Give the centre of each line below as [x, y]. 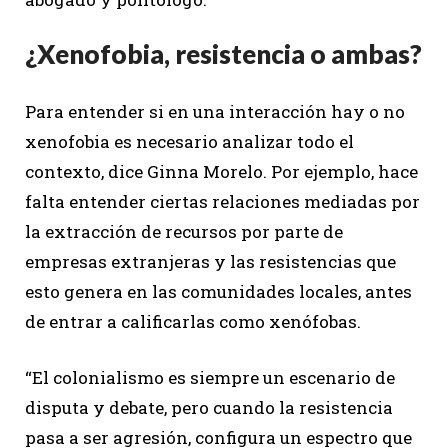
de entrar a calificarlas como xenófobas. [193, 322]
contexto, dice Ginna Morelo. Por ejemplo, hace [221, 172]
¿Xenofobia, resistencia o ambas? [223, 54]
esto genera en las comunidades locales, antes [218, 292]
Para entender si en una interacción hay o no [215, 112]
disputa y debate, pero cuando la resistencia [209, 408]
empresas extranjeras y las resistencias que [210, 262]
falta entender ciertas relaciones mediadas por [222, 202]
